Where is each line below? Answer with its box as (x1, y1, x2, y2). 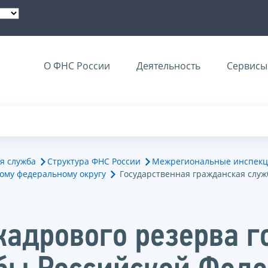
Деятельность (136, 59, 200, 72)
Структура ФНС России (47, 155, 141, 167)
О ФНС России (44, 59, 110, 72)
